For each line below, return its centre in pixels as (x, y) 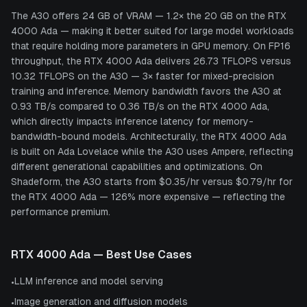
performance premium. (61, 211)
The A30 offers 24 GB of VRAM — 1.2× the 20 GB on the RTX (149, 15)
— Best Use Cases (141, 254)
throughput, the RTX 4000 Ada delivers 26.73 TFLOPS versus (151, 61)
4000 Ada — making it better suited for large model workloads (152, 30)
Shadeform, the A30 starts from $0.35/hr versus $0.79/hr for (152, 181)
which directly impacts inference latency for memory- (132, 121)
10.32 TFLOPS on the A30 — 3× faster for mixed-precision (143, 76)
